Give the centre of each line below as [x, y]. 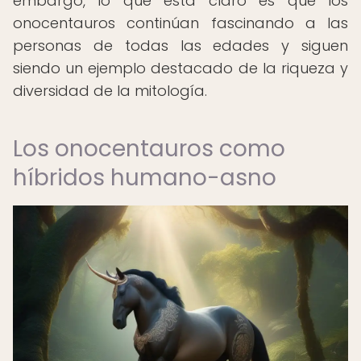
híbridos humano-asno [145, 178]
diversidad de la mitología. [110, 91]
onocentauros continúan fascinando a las [180, 23]
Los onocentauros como [149, 149]
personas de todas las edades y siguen [180, 46]
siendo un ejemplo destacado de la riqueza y [180, 68]
